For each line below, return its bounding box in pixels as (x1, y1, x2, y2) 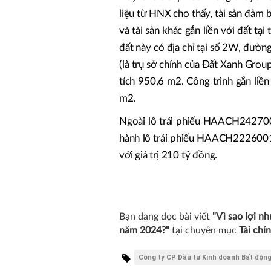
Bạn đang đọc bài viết (119, 212, 212, 222)
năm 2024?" (119, 226, 169, 236)
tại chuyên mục (169, 226, 239, 236)
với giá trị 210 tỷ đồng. (119, 150, 218, 161)
